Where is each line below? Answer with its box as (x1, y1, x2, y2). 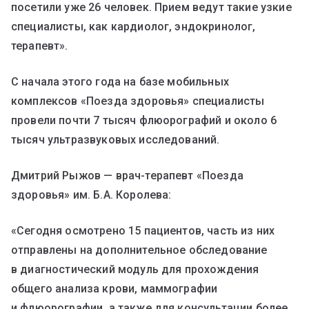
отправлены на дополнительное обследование (11, 243, 268, 257)
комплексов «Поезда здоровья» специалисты (11, 94, 265, 108)
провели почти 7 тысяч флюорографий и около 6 (11, 114, 277, 128)
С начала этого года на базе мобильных (11, 75, 229, 89)
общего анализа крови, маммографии (11, 282, 218, 296)
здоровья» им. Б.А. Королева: (11, 188, 172, 202)
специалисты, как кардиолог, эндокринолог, (11, 20, 256, 34)
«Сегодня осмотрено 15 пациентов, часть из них (11, 224, 275, 238)
